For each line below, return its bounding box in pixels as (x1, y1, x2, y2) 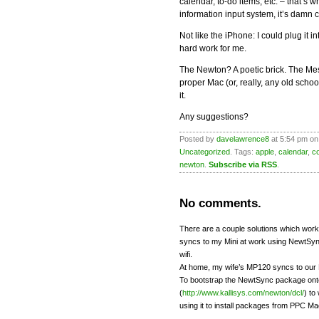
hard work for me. (179, 43, 246, 53)
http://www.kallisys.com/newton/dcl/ (182, 288, 304, 297)
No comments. (179, 196, 261, 210)
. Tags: (230, 147, 256, 156)
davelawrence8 (216, 135, 269, 143)
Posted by (179, 135, 216, 143)
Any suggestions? (179, 112, 249, 122)
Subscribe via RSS (209, 160, 277, 169)
